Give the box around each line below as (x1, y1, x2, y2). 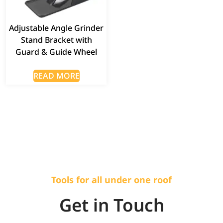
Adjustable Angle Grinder (9, 22, 104, 33)
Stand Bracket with (20, 34, 92, 45)
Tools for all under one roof (51, 173, 172, 186)
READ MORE (33, 70, 80, 81)
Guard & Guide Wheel (15, 46, 97, 57)
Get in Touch (59, 193, 164, 217)
